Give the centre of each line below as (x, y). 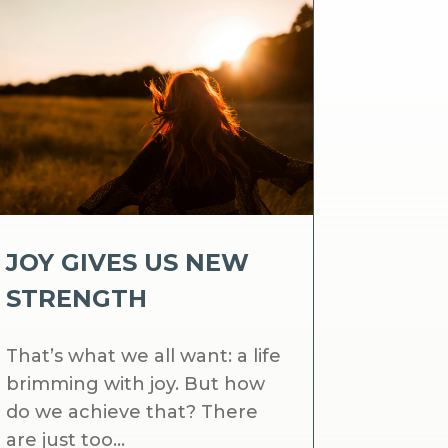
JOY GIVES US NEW (128, 263)
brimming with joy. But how (136, 384)
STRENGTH (77, 299)
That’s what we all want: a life (144, 356)
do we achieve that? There (132, 412)
